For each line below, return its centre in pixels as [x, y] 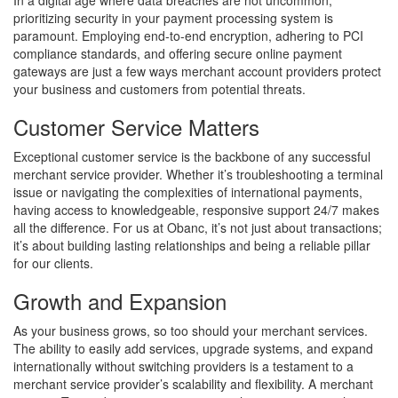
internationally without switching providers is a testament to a [183, 366]
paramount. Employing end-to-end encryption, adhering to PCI [188, 35]
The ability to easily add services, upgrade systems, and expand [193, 348]
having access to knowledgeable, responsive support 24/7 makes [196, 209]
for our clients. [53, 263]
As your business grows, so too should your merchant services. [191, 330]
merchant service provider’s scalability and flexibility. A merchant [193, 383]
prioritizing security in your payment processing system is [173, 17]
